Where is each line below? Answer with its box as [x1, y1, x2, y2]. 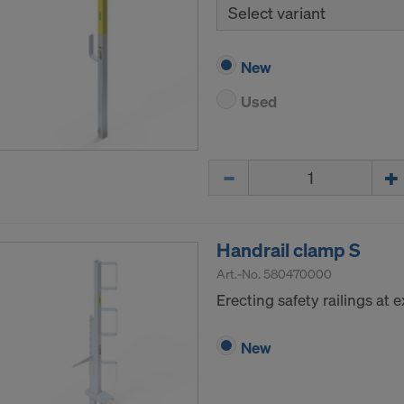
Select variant [228, 2, 326, 24]
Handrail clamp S [216, 237, 361, 263]
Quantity [207, 159, 267, 180]
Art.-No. [216, 265, 263, 283]
